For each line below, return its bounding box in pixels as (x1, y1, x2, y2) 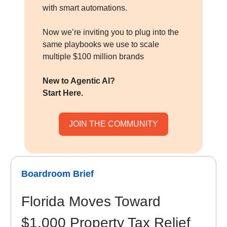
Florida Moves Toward (21, 194, 161, 210)
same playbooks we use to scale (43, 40, 159, 49)
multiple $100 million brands (43, 52, 144, 61)
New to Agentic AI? (43, 77, 115, 86)
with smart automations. (43, 4, 127, 13)
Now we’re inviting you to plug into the (43, 28, 179, 37)
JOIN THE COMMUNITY (69, 120, 158, 129)
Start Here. (43, 89, 83, 98)
